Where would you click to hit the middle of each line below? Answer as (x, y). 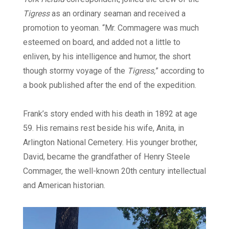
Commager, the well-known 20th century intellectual (114, 171)
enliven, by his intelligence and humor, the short (107, 56)
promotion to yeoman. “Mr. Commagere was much (111, 28)
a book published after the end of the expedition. (110, 85)
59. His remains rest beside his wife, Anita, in (104, 128)
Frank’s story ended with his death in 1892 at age (110, 113)
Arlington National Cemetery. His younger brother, (110, 142)
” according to (180, 71)
